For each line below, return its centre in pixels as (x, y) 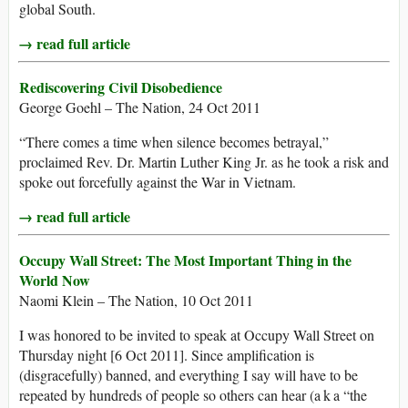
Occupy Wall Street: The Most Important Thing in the (185, 260)
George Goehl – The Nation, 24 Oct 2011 (140, 107)
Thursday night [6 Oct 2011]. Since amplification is (167, 355)
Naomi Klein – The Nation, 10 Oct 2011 (136, 301)
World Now (55, 280)
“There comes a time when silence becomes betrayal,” (174, 142)
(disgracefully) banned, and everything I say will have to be (189, 375)
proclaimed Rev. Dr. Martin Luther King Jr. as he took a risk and (204, 162)
